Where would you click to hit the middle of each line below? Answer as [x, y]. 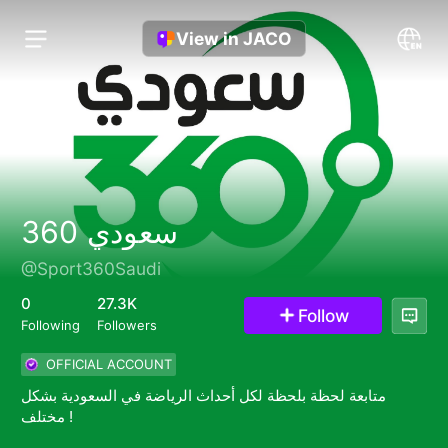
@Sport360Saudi [90, 268]
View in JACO [233, 39]
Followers [126, 325]
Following [50, 325]
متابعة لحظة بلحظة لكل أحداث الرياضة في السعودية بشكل [203, 395]
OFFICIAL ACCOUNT [104, 363]
